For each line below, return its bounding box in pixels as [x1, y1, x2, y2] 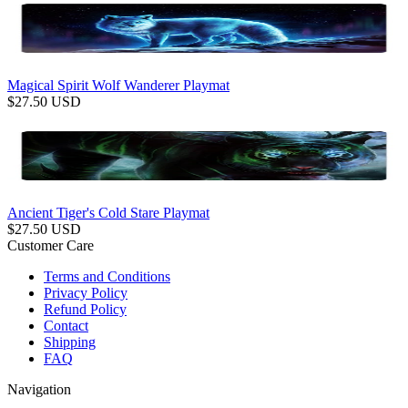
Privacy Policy [44, 284, 127, 301]
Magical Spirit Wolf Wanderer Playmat [7, 76, 229, 93]
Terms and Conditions [44, 268, 170, 284]
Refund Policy [44, 301, 127, 317]
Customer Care [7, 237, 94, 253]
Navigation [7, 381, 71, 397]
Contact [44, 317, 88, 333]
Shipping [44, 333, 96, 350]
